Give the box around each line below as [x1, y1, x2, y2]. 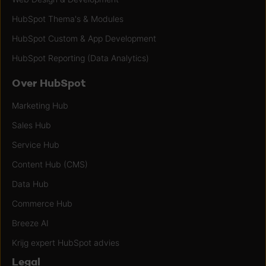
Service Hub [12, 140, 59, 150]
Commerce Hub [12, 198, 72, 209]
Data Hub [12, 179, 49, 189]
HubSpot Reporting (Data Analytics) [12, 53, 149, 64]
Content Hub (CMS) [12, 159, 88, 170]
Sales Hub [12, 120, 51, 131]
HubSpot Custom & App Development [12, 33, 156, 44]
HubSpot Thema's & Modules [12, 14, 123, 24]
